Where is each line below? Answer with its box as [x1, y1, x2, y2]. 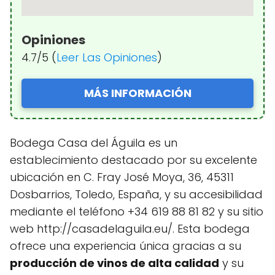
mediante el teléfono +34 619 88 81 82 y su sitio [10, 204, 263, 220]
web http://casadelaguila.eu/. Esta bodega [10, 221, 250, 237]
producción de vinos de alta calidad [10, 255, 219, 271]
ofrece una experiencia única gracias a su [10, 238, 241, 254]
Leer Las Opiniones [56, 50, 157, 66]
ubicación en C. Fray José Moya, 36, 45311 [10, 169, 234, 185]
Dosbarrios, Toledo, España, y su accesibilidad [10, 187, 263, 203]
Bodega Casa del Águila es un [10, 135, 177, 151]
